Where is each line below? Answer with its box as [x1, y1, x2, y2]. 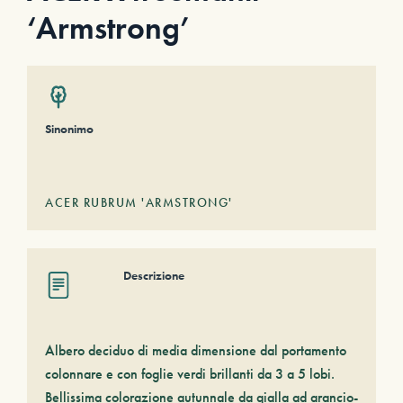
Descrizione [123, 267, 184, 283]
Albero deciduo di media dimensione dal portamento [45, 341, 346, 360]
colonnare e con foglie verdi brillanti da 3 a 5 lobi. [45, 364, 335, 383]
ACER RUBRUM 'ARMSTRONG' [45, 194, 233, 210]
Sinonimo [45, 121, 94, 137]
